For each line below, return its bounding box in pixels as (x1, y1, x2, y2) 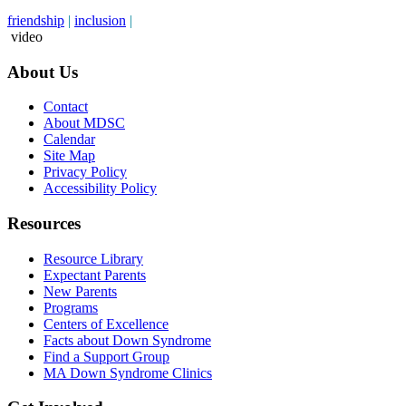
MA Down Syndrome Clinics (43, 364, 212, 381)
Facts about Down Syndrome (43, 332, 211, 348)
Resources (7, 213, 81, 233)
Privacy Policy (43, 164, 127, 180)
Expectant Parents (43, 266, 146, 283)
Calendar (43, 131, 95, 148)
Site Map (43, 148, 95, 164)
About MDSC (43, 115, 125, 131)
